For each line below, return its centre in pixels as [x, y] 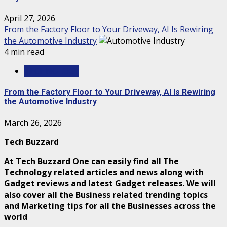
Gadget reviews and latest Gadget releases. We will [110, 184]
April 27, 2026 [30, 18]
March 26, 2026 [33, 123]
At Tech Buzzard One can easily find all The [91, 161]
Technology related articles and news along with [104, 173]
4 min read [24, 51]
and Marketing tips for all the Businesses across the [110, 206]
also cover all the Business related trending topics [106, 195]
